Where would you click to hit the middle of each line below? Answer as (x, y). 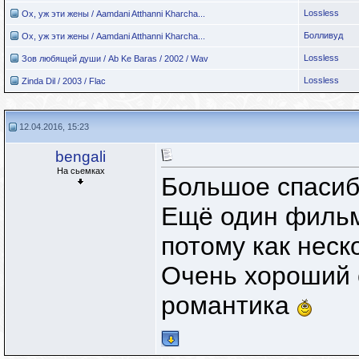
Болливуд (323, 35)
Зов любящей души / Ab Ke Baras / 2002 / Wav (115, 58)
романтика (229, 306)
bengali (81, 157)
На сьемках (81, 171)
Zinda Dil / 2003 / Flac (64, 81)
